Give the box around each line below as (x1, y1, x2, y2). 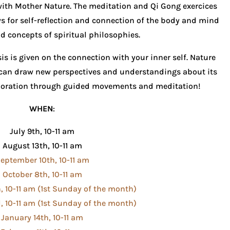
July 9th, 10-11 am (10, 126, 75, 137)
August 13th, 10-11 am (2, 141, 82, 151)
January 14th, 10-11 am (1, 213, 84, 223)
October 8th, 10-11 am (2, 169, 82, 180)
